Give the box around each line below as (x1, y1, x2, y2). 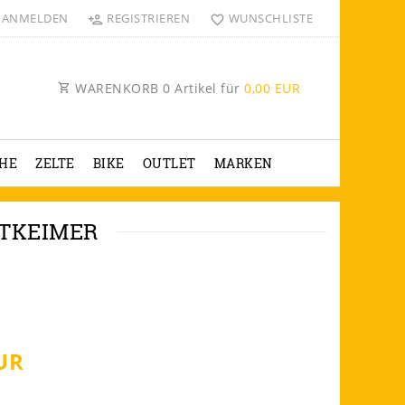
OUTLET (142, 154, 196, 172)
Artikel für (170, 80, 244, 98)
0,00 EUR (244, 80, 300, 98)
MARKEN (213, 154, 273, 172)
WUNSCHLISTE (228, 10, 313, 26)
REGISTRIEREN (107, 10, 191, 26)
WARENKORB (71, 80, 163, 98)
